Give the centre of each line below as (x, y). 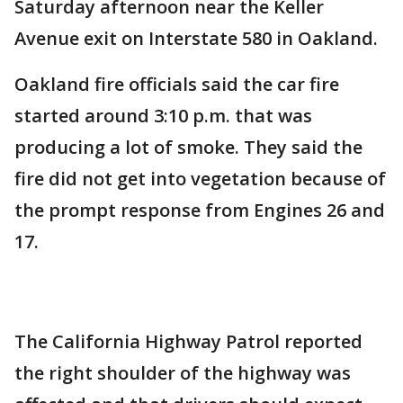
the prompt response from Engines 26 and (200, 210)
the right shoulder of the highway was (183, 373)
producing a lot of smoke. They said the (188, 147)
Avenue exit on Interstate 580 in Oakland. (196, 38)
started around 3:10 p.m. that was (163, 116)
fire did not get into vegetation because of (200, 179)
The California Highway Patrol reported (188, 341)
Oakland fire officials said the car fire (177, 84)
